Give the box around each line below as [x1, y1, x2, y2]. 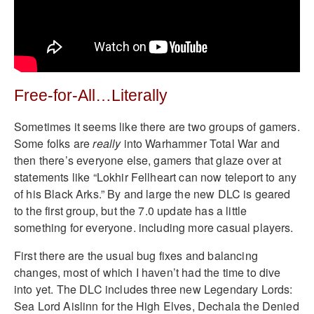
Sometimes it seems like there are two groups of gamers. [14, 118, 300, 135]
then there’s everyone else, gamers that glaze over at [14, 151, 282, 168]
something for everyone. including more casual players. [14, 219, 294, 235]
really [93, 135, 121, 151]
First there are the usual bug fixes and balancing [14, 247, 258, 264]
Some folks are [14, 135, 93, 151]
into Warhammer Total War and [121, 135, 280, 151]
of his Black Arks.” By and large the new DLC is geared [14, 185, 291, 202]
